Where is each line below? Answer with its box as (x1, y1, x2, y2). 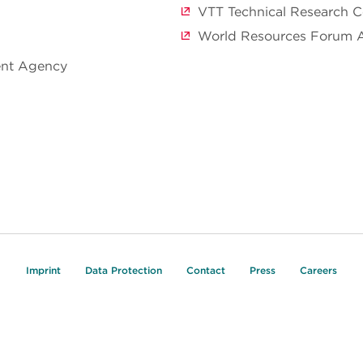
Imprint (26, 263, 61, 276)
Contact (186, 263, 225, 276)
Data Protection (85, 263, 162, 276)
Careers (300, 263, 337, 276)
